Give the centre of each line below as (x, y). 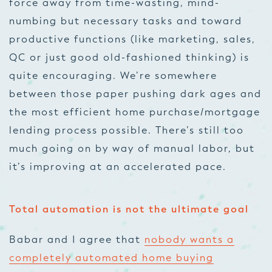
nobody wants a (189, 240)
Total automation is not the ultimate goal (129, 209)
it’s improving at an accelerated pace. (118, 167)
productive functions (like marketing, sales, (132, 39)
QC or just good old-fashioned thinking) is (129, 57)
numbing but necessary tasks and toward (126, 21)
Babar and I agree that (77, 240)
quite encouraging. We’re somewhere (113, 76)
